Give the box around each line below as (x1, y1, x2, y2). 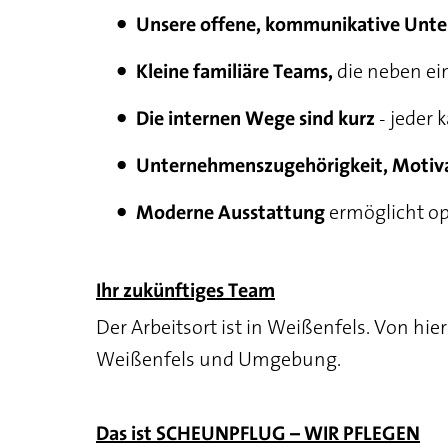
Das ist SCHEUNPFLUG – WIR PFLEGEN (96, 425, 420, 444)
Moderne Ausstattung (136, 204, 325, 223)
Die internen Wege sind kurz (136, 110, 375, 129)
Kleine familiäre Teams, (136, 63, 333, 82)
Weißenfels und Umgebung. (96, 343, 341, 375)
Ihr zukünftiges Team (96, 282, 275, 301)
